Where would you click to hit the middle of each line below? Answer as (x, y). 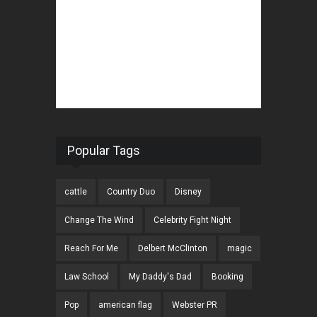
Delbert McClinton (173, 249)
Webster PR (195, 305)
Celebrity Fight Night (192, 220)
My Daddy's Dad (160, 277)
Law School (87, 277)
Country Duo (131, 192)
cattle (76, 192)
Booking (227, 277)
